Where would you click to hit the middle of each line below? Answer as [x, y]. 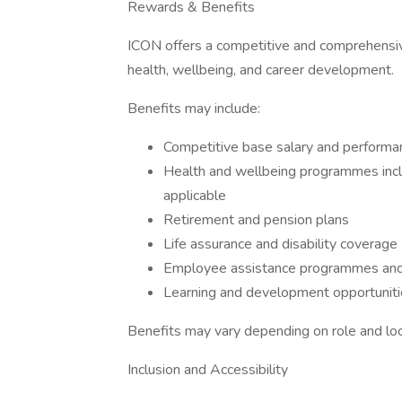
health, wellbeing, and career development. [261, 70]
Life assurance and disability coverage [280, 244]
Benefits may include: [194, 109]
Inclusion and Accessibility [208, 370]
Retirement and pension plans [256, 220]
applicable [195, 196]
